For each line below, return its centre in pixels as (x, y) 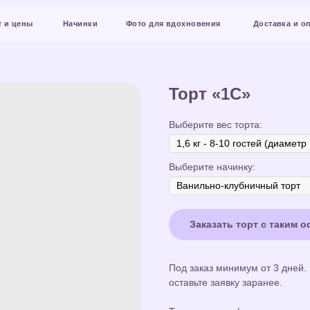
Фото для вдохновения (121, 21)
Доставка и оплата (227, 21)
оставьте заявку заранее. (226, 282)
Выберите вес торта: (216, 125)
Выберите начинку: (212, 167)
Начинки (38, 21)
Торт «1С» (210, 94)
